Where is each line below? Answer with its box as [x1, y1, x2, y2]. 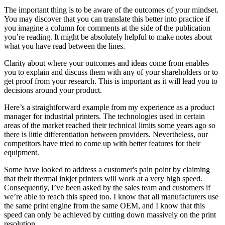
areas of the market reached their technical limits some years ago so [4, 121, 215, 130]
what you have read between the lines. [4, 42, 125, 51]
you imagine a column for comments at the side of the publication [4, 24, 210, 33]
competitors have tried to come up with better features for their [4, 139, 200, 148]
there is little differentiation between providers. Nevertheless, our [4, 130, 208, 139]
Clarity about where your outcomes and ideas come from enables [4, 59, 209, 68]
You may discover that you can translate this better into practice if [4, 15, 210, 24]
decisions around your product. [4, 86, 102, 95]
